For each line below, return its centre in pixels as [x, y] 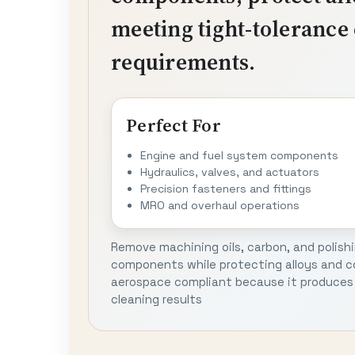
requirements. [183, 62]
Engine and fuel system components [239, 155]
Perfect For [174, 125]
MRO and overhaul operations [220, 205]
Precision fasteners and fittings [226, 188]
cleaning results [157, 299]
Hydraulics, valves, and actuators [230, 172]
